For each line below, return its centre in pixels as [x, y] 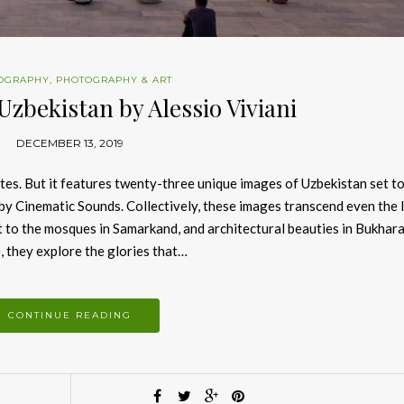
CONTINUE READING [70, 315]
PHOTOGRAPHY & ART [115, 79]
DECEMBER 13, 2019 [70, 142]
